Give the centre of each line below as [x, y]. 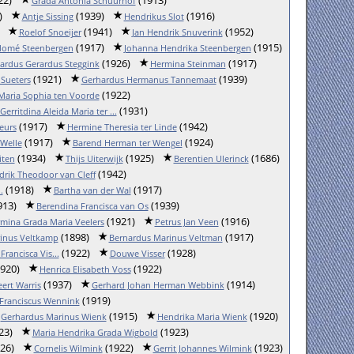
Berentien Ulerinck [211, 158]
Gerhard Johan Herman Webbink [158, 285]
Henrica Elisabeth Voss [85, 269]
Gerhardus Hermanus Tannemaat [149, 79]
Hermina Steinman [188, 64]
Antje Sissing [47, 16]
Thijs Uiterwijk [94, 158]
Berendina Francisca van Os [92, 206]
